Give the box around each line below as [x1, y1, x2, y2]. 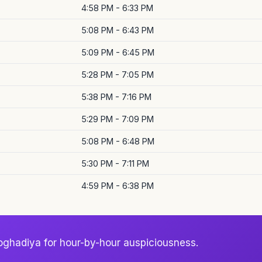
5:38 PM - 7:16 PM [81, 92, 151, 102]
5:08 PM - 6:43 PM [81, 25, 154, 35]
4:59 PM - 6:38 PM [81, 181, 154, 191]
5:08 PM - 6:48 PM [81, 136, 154, 146]
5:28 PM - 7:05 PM [81, 70, 154, 80]
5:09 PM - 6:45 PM [81, 47, 154, 57]
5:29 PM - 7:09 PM [81, 114, 154, 124]
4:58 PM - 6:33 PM [81, 3, 153, 13]
